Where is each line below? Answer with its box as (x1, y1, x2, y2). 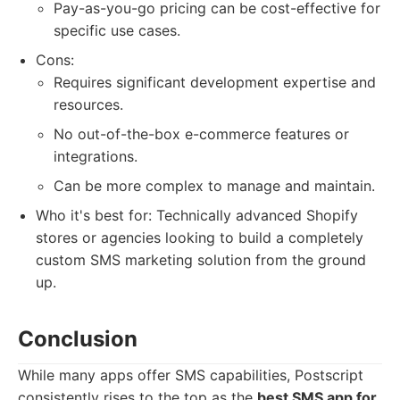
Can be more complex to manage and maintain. (54, 177, 375, 195)
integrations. (54, 147, 137, 165)
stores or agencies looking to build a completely (36, 229, 363, 246)
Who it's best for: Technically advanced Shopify (36, 206, 358, 224)
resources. (54, 96, 123, 113)
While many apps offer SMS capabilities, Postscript (18, 366, 363, 384)
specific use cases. (54, 21, 180, 39)
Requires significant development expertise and (54, 73, 376, 91)
